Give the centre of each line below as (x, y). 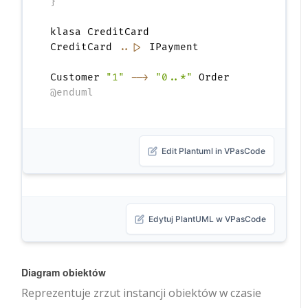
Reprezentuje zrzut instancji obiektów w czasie (142, 293)
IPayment (171, 47)
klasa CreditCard (100, 32)
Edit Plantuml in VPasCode (213, 151)
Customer (78, 78)
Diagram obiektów (64, 273)
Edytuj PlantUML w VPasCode (207, 219)
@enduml (72, 93)
